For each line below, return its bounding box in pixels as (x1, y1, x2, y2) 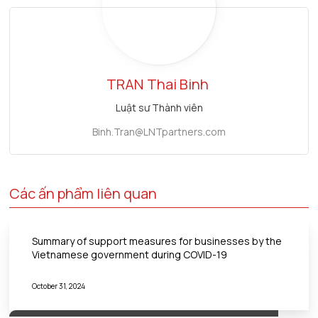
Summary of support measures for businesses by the (32, 234, 283, 248)
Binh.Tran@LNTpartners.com (92, 125, 226, 139)
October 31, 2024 (32, 281, 86, 292)
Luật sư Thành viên (115, 101, 203, 115)
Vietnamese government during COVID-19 (32, 248, 228, 262)
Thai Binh (146, 75, 209, 94)
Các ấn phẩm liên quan (9, 184, 158, 204)
